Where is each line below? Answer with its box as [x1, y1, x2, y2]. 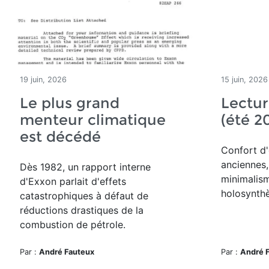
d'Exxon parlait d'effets [20, 175, 126, 187]
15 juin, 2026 [221, 75, 268, 84]
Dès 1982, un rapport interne [20, 161, 151, 173]
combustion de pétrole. [20, 219, 125, 231]
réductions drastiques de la [20, 204, 144, 216]
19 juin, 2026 [20, 75, 67, 84]
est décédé [20, 128, 101, 145]
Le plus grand [20, 94, 119, 112]
